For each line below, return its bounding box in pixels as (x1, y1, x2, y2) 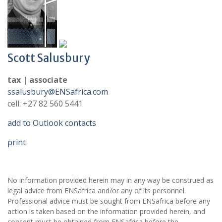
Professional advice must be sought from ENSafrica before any (7, 196, 210, 206)
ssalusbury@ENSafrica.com (7, 86, 108, 97)
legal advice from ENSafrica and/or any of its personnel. (7, 186, 186, 195)
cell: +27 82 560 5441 (7, 98, 83, 109)
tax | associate (7, 74, 67, 85)
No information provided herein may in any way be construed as (7, 175, 214, 185)
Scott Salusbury (7, 51, 90, 65)
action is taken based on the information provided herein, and (7, 207, 205, 216)
